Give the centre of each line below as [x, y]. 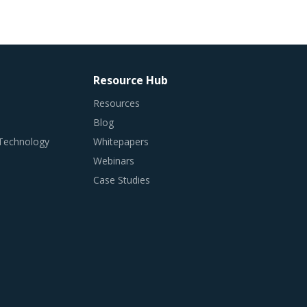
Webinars [114, 161]
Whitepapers [121, 142]
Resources [117, 103]
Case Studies [122, 180]
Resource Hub [131, 81]
